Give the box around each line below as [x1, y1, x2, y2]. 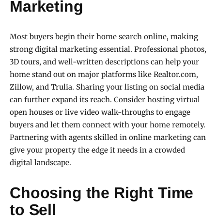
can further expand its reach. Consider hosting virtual [10, 94, 200, 104]
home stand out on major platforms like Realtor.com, [10, 69, 198, 79]
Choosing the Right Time [10, 184, 194, 201]
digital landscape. [10, 157, 71, 167]
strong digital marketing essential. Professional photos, [10, 44, 206, 54]
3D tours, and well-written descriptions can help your [10, 57, 199, 66]
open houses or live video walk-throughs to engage [10, 107, 190, 117]
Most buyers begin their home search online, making [10, 31, 198, 41]
